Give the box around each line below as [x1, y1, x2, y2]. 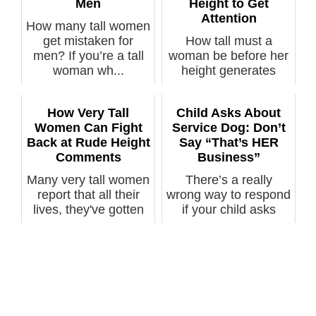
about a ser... [192, 217, 265, 231]
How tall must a [185, 33, 272, 48]
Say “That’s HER [178, 135, 279, 150]
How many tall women [26, 18, 150, 33]
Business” [197, 150, 260, 164]
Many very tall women [27, 172, 150, 187]
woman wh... [52, 63, 124, 78]
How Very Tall [47, 105, 129, 120]
